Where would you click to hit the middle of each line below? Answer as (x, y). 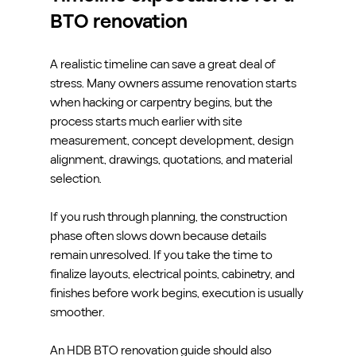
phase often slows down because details (159, 236)
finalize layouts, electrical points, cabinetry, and (173, 274)
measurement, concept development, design (172, 140)
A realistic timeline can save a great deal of (164, 64)
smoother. (77, 312)
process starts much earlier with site (147, 121)
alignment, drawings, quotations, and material (172, 159)
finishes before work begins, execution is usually (178, 293)
